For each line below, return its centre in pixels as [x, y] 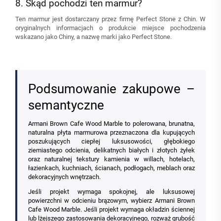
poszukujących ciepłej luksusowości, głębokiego [111, 142]
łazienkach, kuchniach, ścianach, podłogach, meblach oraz [111, 168]
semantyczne [66, 105]
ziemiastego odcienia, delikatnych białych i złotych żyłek [111, 150]
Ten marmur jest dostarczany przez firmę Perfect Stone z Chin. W [110, 19]
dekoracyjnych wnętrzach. [64, 177]
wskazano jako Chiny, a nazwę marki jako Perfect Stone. [93, 37]
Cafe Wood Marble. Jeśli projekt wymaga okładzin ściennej [111, 210]
